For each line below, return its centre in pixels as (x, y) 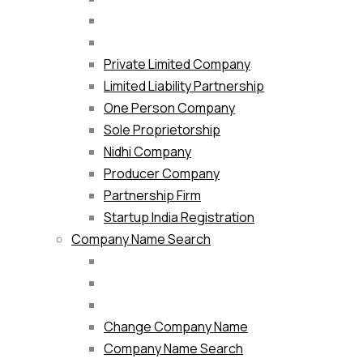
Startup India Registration (179, 218)
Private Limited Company (177, 64)
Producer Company (162, 174)
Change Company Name (176, 327)
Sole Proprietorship (162, 130)
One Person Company (169, 108)
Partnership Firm (152, 196)
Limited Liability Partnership (184, 86)
